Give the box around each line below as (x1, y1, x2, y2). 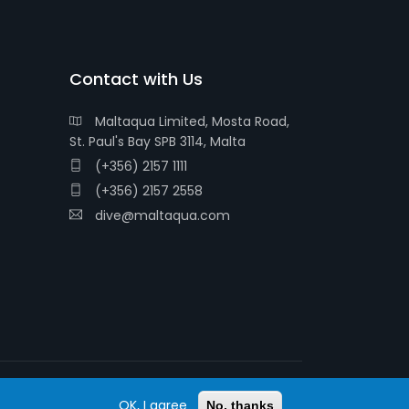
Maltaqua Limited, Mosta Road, (91, 112, 289, 131)
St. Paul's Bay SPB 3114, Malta (69, 132, 246, 151)
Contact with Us (69, 68, 203, 90)
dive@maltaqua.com (91, 206, 230, 225)
